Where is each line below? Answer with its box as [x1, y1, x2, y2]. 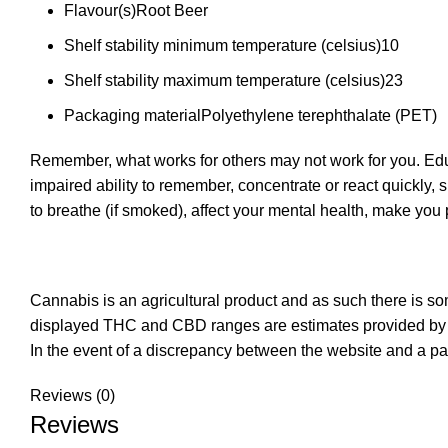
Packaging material [64, 107, 201, 124]
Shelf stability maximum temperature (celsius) [64, 72, 385, 89]
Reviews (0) [30, 387, 115, 404]
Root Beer [136, 2, 208, 19]
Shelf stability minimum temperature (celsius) [64, 37, 381, 54]
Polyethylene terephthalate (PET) [201, 107, 437, 124]
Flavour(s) [64, 2, 136, 19]
